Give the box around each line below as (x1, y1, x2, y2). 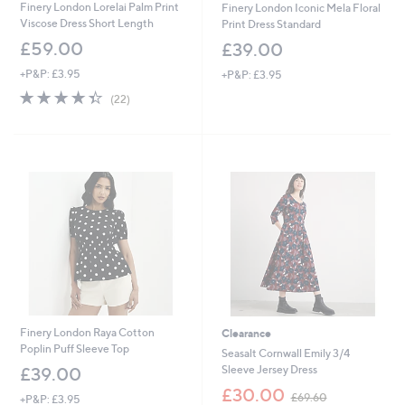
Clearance (221, 326, 271, 341)
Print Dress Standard (221, 17, 321, 32)
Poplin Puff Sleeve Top (19, 342, 129, 356)
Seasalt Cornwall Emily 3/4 (221, 346, 350, 361)
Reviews (128, 103, 170, 118)
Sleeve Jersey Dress (221, 363, 317, 377)
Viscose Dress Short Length (19, 16, 154, 31)
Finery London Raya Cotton (19, 325, 155, 340)
